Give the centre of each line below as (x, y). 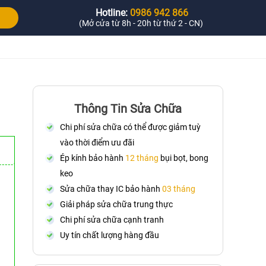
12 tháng (142, 158)
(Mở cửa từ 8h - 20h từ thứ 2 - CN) (141, 23)
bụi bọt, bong (183, 158)
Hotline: (112, 13)
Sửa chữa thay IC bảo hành (111, 189)
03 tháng (179, 189)
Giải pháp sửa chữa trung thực (116, 204)
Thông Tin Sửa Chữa (128, 109)
